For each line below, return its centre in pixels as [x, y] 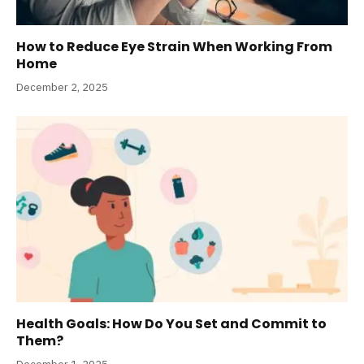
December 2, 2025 [62, 87]
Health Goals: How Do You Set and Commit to [171, 324]
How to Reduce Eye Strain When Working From [174, 46]
